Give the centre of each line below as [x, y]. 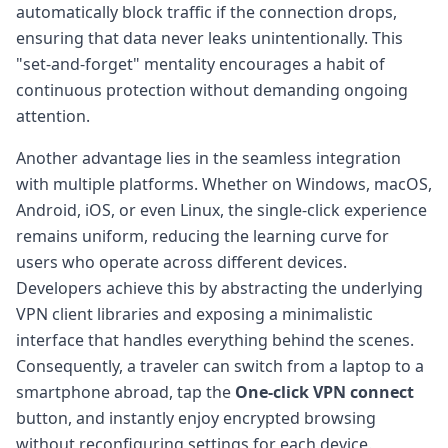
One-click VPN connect [324, 391]
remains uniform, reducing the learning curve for [202, 235]
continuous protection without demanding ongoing [212, 89]
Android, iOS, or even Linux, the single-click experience [221, 209]
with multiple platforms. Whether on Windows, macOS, [224, 183]
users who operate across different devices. [181, 261]
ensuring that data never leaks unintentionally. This [209, 37]
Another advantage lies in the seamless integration [208, 157]
